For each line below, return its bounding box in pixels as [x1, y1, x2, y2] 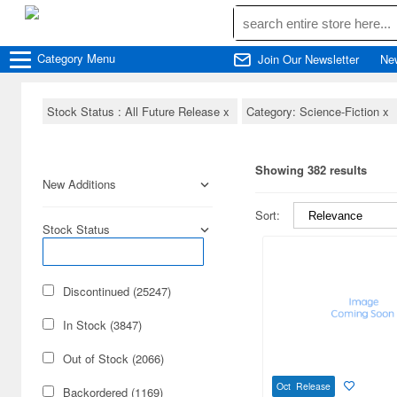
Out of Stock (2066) [63, 350, 164, 367]
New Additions [43, 175, 116, 192]
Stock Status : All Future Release [47, 103, 223, 120]
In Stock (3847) [63, 316, 142, 333]
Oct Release [276, 378, 331, 393]
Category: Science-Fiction [246, 103, 383, 120]
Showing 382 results [255, 161, 367, 178]
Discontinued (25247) [63, 283, 171, 300]
